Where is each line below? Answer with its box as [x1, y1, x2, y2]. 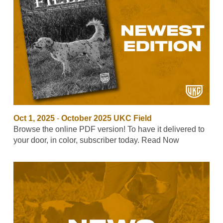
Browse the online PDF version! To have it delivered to [13, 124, 205, 133]
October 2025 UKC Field [61, 113, 152, 122]
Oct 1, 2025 [13, 113, 55, 122]
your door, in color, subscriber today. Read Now [13, 135, 179, 144]
